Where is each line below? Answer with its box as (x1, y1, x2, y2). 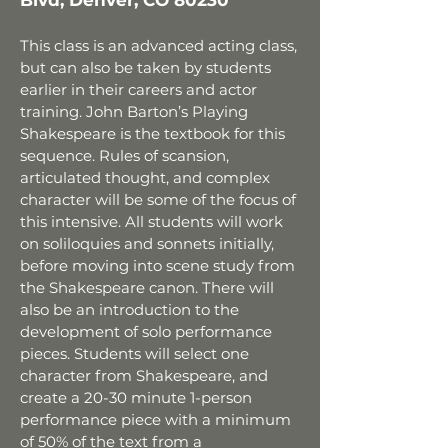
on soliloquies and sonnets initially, (20, 234, 274, 253)
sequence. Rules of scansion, (20, 146, 229, 165)
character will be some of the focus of (20, 190, 296, 209)
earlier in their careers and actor (20, 80, 257, 99)
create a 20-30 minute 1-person (20, 388, 252, 407)
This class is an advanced (20, 36, 204, 55)
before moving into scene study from (20, 256, 295, 275)
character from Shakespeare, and (20, 366, 268, 385)
